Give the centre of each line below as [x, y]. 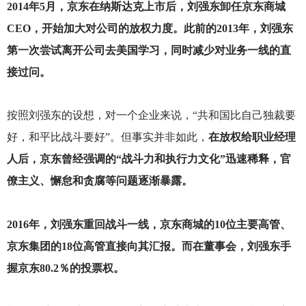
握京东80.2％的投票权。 [65, 268]
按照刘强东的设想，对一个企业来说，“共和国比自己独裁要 [151, 115]
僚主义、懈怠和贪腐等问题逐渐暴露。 [99, 181]
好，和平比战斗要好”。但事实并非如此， [107, 137]
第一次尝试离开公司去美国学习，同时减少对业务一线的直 [149, 51]
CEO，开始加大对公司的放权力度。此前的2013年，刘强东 [150, 29]
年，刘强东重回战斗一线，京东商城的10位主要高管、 [159, 224]
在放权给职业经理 [252, 137]
